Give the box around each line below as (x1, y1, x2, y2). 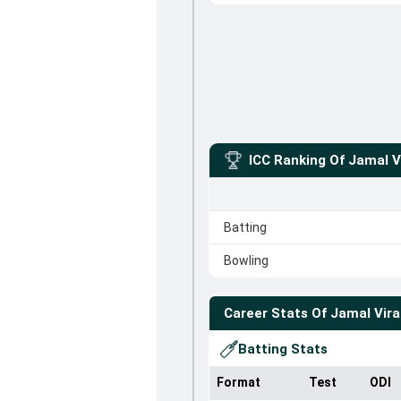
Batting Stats (237, 341, 328, 357)
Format (216, 375, 260, 389)
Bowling (223, 253, 269, 268)
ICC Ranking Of (248, 152, 345, 168)
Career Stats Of (223, 305, 327, 321)
